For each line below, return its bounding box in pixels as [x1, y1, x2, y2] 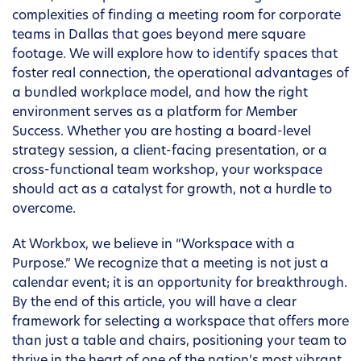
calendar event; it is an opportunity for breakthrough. [12, 277, 347, 291]
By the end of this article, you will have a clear [12, 297, 297, 310]
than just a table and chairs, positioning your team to [12, 335, 346, 349]
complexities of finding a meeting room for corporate [12, 10, 341, 23]
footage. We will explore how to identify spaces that [12, 48, 338, 62]
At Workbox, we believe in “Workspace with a [12, 239, 295, 252]
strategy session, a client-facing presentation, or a [12, 145, 327, 159]
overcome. [12, 203, 76, 217]
